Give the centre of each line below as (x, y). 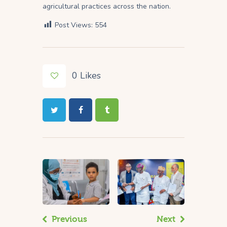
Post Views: (74, 25)
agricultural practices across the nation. (107, 6)
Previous (69, 219)
